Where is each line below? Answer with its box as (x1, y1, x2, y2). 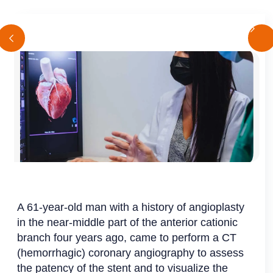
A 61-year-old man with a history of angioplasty (17, 201, 245, 214)
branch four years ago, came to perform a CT (17, 232, 237, 244)
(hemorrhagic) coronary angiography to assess (17, 247, 244, 260)
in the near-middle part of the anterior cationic (17, 216, 238, 229)
